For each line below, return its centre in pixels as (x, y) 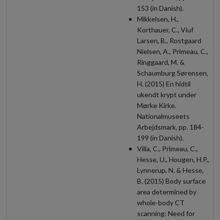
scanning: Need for (166, 213)
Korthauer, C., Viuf (165, 29)
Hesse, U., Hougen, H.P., (173, 159)
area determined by (167, 192)
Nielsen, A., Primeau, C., (173, 51)
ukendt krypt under (167, 94)
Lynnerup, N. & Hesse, (170, 170)
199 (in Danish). (160, 137)
